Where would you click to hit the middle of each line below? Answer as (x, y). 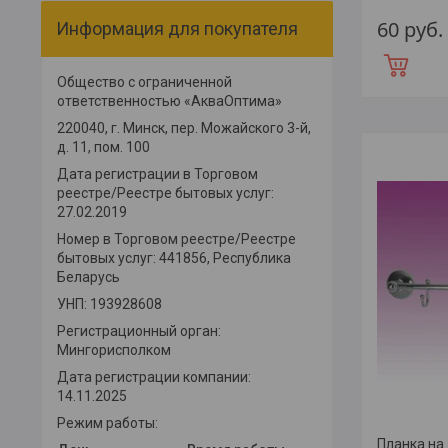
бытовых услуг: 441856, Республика (174, 257)
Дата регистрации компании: (154, 376)
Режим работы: (107, 422)
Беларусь (88, 276)
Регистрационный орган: (139, 330)
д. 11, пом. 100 (103, 146)
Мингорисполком (114, 349)
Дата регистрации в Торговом (157, 173)
